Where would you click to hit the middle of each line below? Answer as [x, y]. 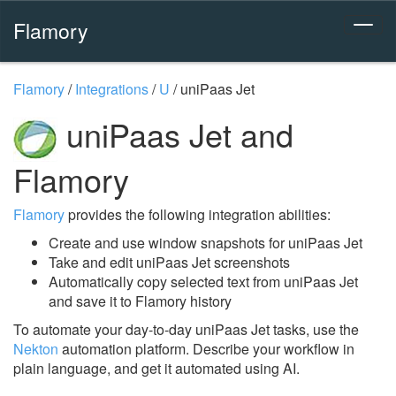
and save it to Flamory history [140, 301]
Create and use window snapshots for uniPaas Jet [206, 242]
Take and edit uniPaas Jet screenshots [169, 262]
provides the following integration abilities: [198, 214]
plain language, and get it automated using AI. [156, 368]
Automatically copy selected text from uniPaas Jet [203, 281]
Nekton [36, 348]
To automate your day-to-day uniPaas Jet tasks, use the [186, 329]
